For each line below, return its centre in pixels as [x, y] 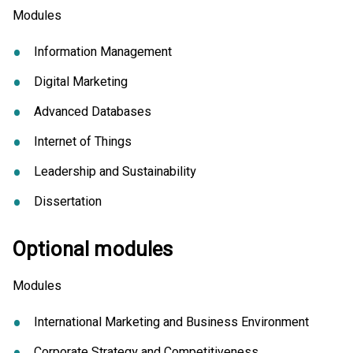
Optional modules [93, 250]
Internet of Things [83, 142]
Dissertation [68, 202]
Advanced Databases [93, 112]
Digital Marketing [81, 82]
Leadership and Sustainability [115, 172]
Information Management [103, 52]
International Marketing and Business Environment [172, 323]
